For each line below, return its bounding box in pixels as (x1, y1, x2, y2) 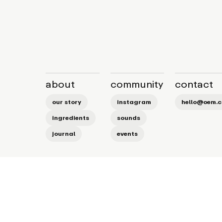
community (110, 78, 164, 90)
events (116, 130, 138, 137)
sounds (116, 114, 140, 121)
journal (52, 130, 75, 137)
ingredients (52, 114, 89, 121)
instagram (116, 98, 151, 106)
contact (175, 78, 214, 90)
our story (52, 98, 81, 106)
